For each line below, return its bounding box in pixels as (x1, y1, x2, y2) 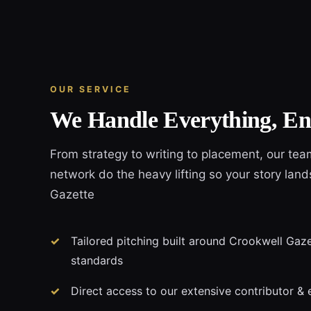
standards (71, 253, 123, 267)
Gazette (50, 187, 94, 202)
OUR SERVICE (50, 84, 131, 95)
